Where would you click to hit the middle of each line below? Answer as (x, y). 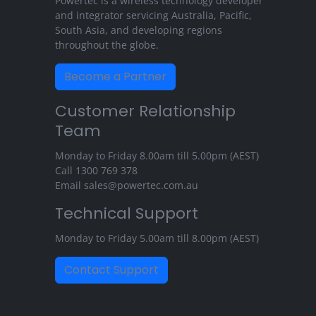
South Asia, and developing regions (139, 30)
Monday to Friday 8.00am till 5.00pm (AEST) (157, 156)
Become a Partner (115, 77)
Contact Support (111, 270)
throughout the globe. (107, 45)
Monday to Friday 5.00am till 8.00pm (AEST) (157, 238)
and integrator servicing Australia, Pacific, (153, 16)
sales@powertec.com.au (141, 186)
